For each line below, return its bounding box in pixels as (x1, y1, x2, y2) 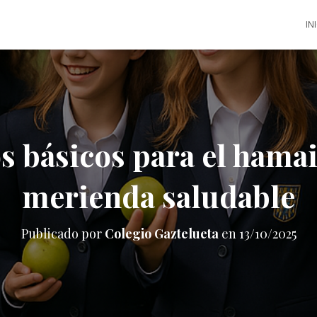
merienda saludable (22, 176, 295, 216)
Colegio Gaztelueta (104, 225, 219, 242)
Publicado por (21, 225, 105, 242)
